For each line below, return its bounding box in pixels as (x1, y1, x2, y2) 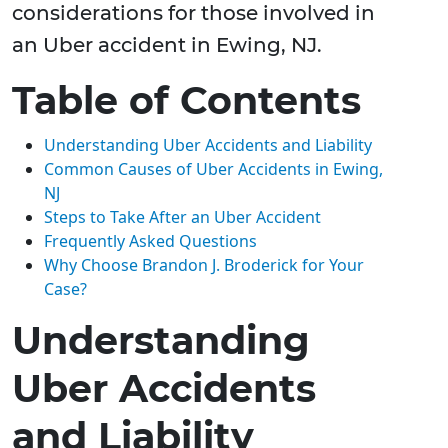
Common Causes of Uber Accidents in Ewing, (44, 158, 383, 181)
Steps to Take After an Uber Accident (44, 206, 321, 229)
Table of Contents (12, 77, 361, 125)
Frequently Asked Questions (44, 230, 257, 253)
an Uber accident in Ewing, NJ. (12, 33, 322, 58)
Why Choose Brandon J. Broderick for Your (44, 254, 364, 277)
